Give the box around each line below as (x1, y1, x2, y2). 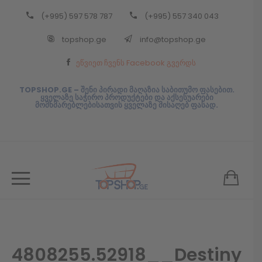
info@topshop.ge (138, 34, 206, 46)
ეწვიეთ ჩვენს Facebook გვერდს (75, 57, 196, 69)
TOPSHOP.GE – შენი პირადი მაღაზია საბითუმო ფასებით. (19, 84, 235, 96)
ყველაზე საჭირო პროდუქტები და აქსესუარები (40, 92, 213, 104)
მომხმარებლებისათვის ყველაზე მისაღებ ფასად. (35, 99, 218, 111)
